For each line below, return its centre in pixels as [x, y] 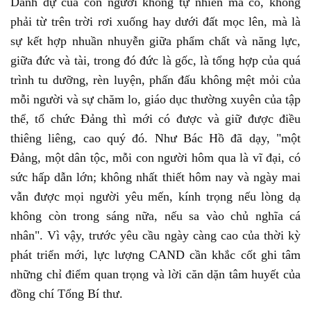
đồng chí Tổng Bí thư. [67, 294]
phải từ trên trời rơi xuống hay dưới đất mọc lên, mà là [155, 22]
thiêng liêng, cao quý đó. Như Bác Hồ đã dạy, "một [155, 138]
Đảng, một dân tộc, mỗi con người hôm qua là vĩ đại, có [155, 158]
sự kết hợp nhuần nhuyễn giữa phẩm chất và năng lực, [155, 41]
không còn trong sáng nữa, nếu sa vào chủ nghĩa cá [155, 216]
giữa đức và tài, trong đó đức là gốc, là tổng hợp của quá [155, 60]
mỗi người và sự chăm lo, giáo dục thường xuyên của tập [155, 99]
